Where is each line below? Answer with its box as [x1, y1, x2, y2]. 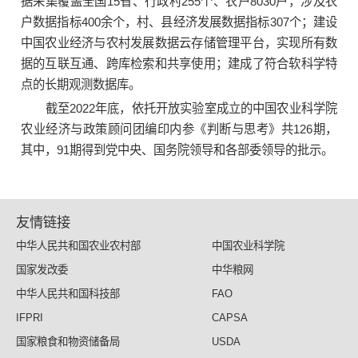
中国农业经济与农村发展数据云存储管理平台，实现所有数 [21, 36, 337, 50]
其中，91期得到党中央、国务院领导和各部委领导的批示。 [21, 143, 333, 157]
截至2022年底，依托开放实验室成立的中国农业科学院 [45, 101, 337, 116]
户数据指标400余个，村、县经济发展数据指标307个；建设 [21, 15, 337, 30]
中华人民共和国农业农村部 [16, 239, 141, 252]
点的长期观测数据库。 [21, 78, 141, 92]
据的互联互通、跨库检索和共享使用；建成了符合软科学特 [21, 57, 337, 71]
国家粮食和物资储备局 [16, 335, 120, 348]
